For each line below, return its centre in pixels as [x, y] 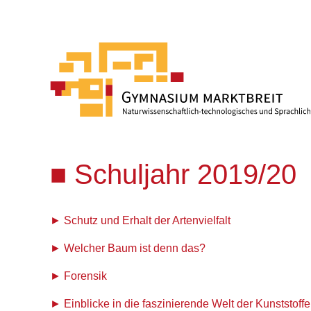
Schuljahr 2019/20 [185, 174]
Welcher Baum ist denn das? [135, 248]
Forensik [85, 276]
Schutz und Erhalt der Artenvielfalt [147, 220]
